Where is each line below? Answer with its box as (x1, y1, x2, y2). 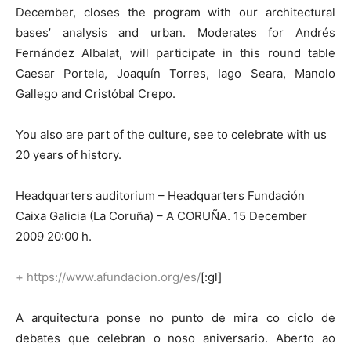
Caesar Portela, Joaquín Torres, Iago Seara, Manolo (16, 66, 335, 81)
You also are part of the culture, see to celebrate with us (16, 127, 327, 143)
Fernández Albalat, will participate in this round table (16, 45, 335, 61)
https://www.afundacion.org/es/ (27, 270, 201, 285)
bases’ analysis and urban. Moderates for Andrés (16, 25, 335, 41)
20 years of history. (16, 147, 121, 163)
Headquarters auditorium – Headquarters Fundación (16, 188, 305, 204)
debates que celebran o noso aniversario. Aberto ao (16, 331, 335, 346)
